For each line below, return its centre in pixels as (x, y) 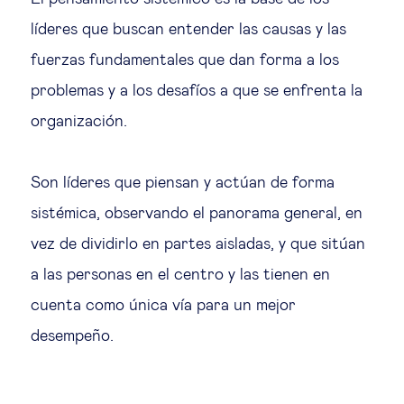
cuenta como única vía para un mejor (163, 305)
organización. (79, 121)
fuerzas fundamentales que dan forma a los (185, 60)
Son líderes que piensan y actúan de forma (183, 183)
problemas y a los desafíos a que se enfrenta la (197, 91)
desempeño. (72, 336)
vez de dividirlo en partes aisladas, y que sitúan (198, 244)
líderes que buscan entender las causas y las (188, 29)
